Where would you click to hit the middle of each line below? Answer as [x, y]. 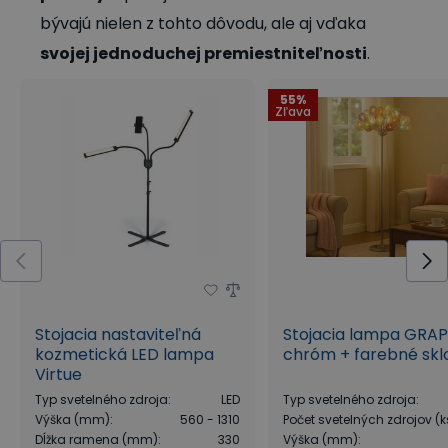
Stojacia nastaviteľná [118, 334]
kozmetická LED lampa [124, 354]
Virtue [58, 374]
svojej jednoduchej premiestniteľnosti [203, 53]
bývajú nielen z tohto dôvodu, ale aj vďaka [203, 23]
